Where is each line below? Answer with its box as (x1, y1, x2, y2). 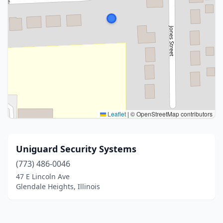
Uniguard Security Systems (16, 143, 136, 155)
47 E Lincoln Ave (16, 172, 70, 181)
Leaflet (106, 110, 126, 118)
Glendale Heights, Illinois (16, 182, 100, 191)
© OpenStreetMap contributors (129, 110, 213, 118)
